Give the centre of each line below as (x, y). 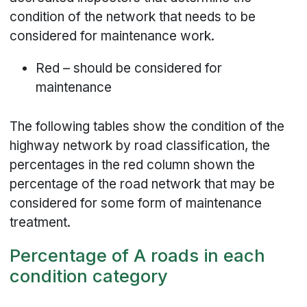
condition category (89, 276)
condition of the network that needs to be (133, 17)
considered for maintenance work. (112, 36)
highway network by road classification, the (140, 146)
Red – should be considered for (129, 69)
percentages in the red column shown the (133, 165)
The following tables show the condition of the (147, 127)
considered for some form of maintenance (136, 204)
